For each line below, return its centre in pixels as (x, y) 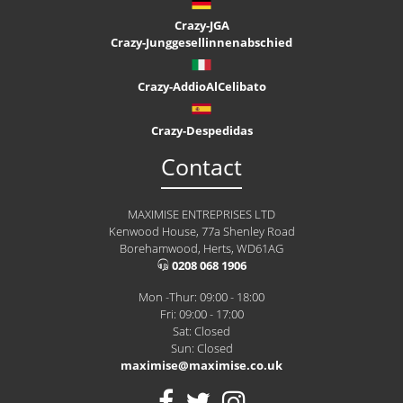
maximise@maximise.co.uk (201, 366)
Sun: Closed (201, 349)
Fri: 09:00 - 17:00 (201, 314)
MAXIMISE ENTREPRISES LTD (201, 215)
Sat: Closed (201, 331)
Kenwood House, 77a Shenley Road (201, 232)
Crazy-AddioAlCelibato (201, 87)
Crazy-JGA (201, 26)
